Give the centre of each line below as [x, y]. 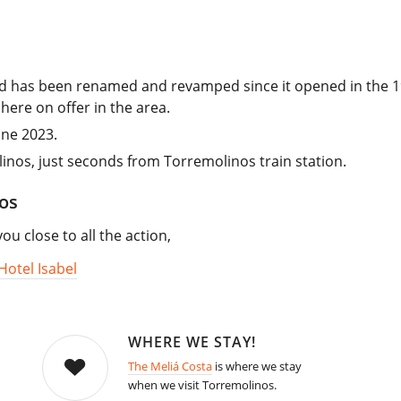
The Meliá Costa [170, 367]
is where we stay [256, 367]
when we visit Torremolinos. [202, 385]
